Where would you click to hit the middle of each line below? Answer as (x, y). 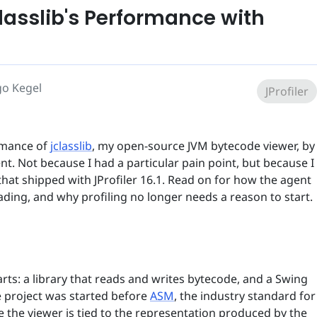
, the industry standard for (245, 296)
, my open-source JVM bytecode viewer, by (203, 145)
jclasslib (71, 145)
